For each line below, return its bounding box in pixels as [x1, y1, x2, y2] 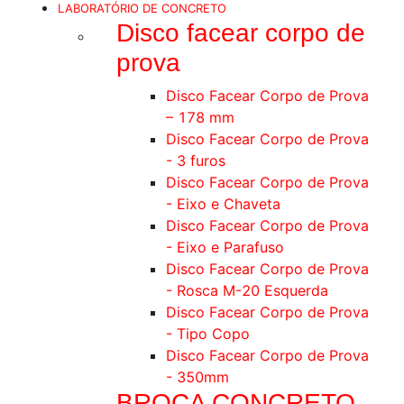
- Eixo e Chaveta [166, 195, 280, 213]
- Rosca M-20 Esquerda [166, 281, 328, 299]
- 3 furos [166, 151, 225, 170]
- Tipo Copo [166, 325, 250, 343]
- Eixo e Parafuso [166, 238, 284, 256]
